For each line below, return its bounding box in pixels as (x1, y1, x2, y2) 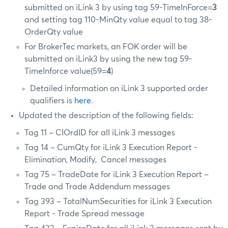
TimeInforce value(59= (24, 67, 107, 75)
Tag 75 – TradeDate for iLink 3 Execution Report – (24, 170, 209, 179)
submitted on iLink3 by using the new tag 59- (24, 54, 193, 63)
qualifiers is (30, 96, 75, 105)
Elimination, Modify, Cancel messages (24, 155, 167, 164)
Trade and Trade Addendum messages (24, 182, 170, 191)
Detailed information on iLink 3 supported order (30, 84, 209, 93)
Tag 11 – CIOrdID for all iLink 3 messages (24, 128, 176, 137)
